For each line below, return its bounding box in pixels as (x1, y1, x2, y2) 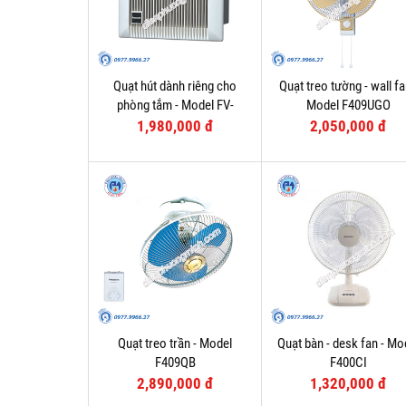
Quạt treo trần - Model (118, 335, 233, 353)
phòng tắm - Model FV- (116, 97, 234, 114)
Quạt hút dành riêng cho (113, 78, 237, 95)
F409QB (154, 354, 196, 372)
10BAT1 (154, 116, 196, 133)
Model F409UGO (305, 97, 391, 114)
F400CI (329, 354, 367, 372)
